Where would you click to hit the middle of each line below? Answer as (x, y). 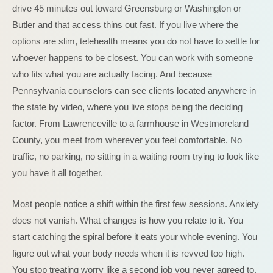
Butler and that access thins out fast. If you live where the (125, 25)
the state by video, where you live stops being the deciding (127, 107)
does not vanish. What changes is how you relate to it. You (128, 220)
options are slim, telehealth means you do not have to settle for (136, 41)
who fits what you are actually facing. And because (112, 74)
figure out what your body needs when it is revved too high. (128, 253)
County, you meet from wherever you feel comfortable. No (127, 140)
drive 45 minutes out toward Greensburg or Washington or (127, 8)
